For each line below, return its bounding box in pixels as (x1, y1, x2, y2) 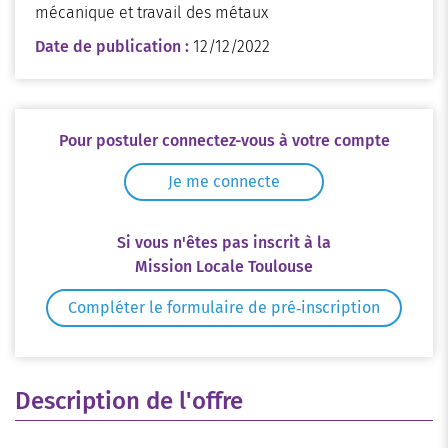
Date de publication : (35, 37, 193, 56)
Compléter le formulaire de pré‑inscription (68, 298, 380, 317)
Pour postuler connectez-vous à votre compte (58, 131, 390, 150)
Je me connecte (168, 172, 280, 191)
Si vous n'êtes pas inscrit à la (117, 233, 331, 252)
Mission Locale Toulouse (135, 257, 313, 276)
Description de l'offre (15, 387, 243, 415)
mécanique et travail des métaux (35, 3, 268, 22)
